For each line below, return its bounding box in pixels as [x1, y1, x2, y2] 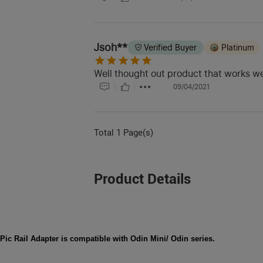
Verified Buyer [143, 43, 197, 52]
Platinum [221, 43, 254, 52]
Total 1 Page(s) [94, 127, 153, 138]
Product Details [94, 171, 191, 187]
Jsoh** [94, 41, 127, 53]
